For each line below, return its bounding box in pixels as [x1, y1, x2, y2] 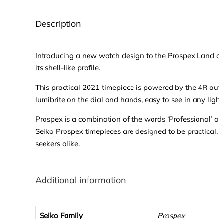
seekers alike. [35, 139, 80, 149]
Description [35, 18, 81, 30]
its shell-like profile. [35, 63, 100, 73]
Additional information [35, 175, 126, 186]
